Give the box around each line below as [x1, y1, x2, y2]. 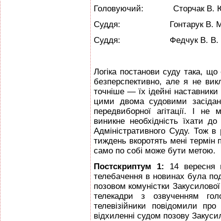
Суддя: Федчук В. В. [94, 36, 219, 45]
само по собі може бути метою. [94, 146, 216, 155]
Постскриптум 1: [94, 162, 170, 171]
